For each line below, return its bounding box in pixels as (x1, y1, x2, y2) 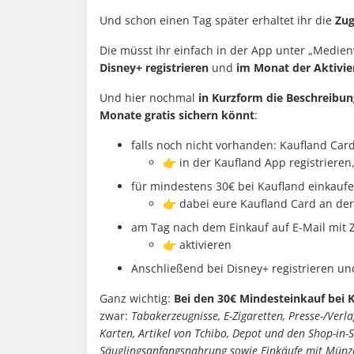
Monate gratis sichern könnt (100, 107, 254, 123)
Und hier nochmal (100, 90, 198, 106)
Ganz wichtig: (100, 291, 174, 307)
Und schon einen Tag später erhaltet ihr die (100, 13, 335, 28)
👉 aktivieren (163, 237, 232, 253)
